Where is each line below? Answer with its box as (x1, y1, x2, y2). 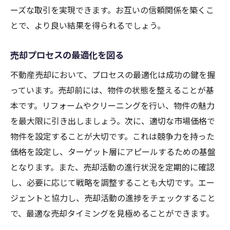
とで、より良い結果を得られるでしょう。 (10, 19, 165, 32)
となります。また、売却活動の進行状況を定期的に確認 (10, 161, 215, 174)
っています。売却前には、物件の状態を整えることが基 (10, 84, 214, 97)
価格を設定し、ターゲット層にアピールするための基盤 (10, 145, 216, 158)
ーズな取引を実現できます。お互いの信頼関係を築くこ (10, 4, 214, 16)
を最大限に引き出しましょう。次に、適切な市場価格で (10, 114, 215, 127)
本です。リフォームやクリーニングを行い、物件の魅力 (10, 99, 215, 112)
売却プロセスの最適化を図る (10, 48, 124, 62)
